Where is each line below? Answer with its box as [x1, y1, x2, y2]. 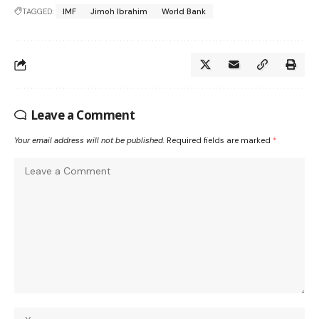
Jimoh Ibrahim [90, 6, 147, 17]
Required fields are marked [167, 135, 273, 146]
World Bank [162, 6, 206, 17]
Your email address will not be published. [14, 135, 164, 146]
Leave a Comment [31, 107, 135, 124]
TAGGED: [22, 6, 53, 17]
